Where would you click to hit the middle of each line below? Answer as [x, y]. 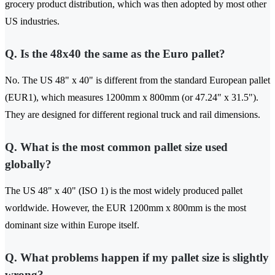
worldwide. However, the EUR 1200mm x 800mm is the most [126, 208]
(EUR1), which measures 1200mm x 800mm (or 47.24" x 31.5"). [132, 98]
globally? [28, 165]
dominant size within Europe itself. [72, 225]
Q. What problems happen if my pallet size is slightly [137, 258]
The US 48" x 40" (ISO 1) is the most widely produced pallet [124, 191]
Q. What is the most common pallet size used [116, 147]
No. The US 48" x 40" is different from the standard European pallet [137, 80]
